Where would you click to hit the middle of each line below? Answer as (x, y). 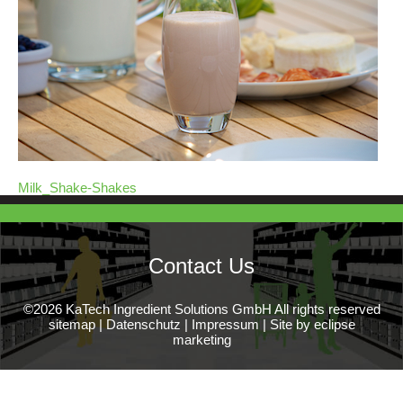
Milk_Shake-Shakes (77, 188)
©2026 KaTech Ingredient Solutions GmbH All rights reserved (201, 309)
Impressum (225, 325)
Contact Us (201, 266)
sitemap (72, 325)
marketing (201, 340)
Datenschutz (143, 325)
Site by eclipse (312, 325)
